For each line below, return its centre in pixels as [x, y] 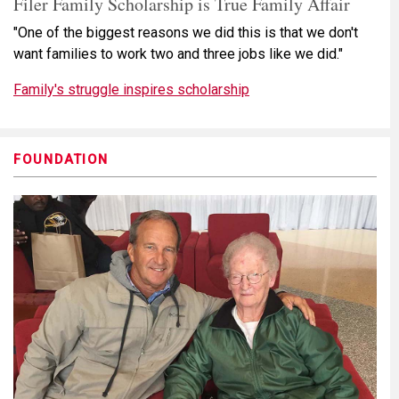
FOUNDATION [61, 159]
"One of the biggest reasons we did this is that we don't [186, 32]
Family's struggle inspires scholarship [131, 89]
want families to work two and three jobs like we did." [178, 53]
